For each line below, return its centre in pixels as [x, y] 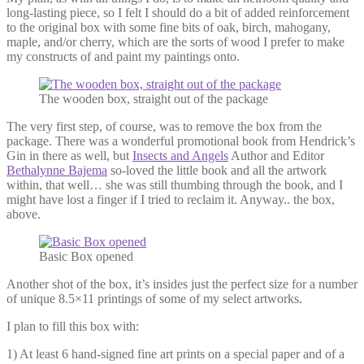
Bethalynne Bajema [57, 170]
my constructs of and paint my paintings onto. [123, 56]
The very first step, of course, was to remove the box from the [164, 126]
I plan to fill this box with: [73, 326]
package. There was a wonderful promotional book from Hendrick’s [181, 141]
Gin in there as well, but [69, 155]
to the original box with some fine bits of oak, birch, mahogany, [169, 27]
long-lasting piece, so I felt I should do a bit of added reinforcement [178, 12]
